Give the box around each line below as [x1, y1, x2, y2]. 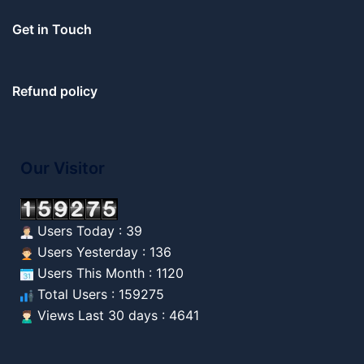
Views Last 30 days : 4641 [33, 307, 199, 324]
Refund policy [12, 82, 97, 99]
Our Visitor [20, 158, 105, 178]
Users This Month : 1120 [33, 265, 184, 282]
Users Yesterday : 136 [33, 244, 171, 261]
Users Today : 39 [33, 223, 142, 240]
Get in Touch [12, 20, 92, 37]
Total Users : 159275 [33, 286, 164, 303]
